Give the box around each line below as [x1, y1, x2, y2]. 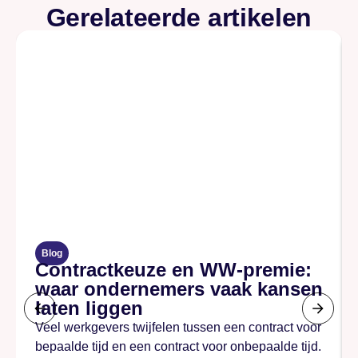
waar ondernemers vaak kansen [35, 277, 323, 300]
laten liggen [35, 296, 143, 319]
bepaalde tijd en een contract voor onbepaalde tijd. [35, 339, 321, 353]
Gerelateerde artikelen [46, 2, 312, 32]
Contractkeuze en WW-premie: [35, 258, 312, 280]
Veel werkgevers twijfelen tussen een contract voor [35, 320, 321, 334]
